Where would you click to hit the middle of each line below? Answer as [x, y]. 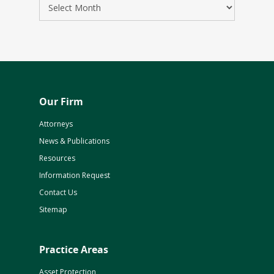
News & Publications [74, 141]
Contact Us [58, 192]
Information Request [75, 175]
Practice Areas [74, 250]
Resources [57, 158]
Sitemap [53, 209]
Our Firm [61, 102]
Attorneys [56, 124]
